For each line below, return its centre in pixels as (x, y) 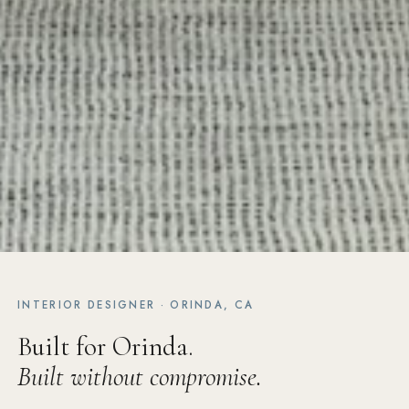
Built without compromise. (140, 376)
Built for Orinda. (106, 346)
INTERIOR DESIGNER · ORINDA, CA (136, 304)
